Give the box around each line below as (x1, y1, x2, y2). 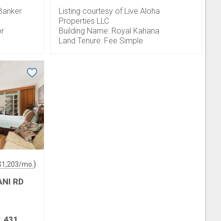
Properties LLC (59, 16, 109, 26)
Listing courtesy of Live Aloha (59, 6, 160, 16)
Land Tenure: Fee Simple (59, 36, 143, 45)
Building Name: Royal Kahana (59, 26, 159, 36)
